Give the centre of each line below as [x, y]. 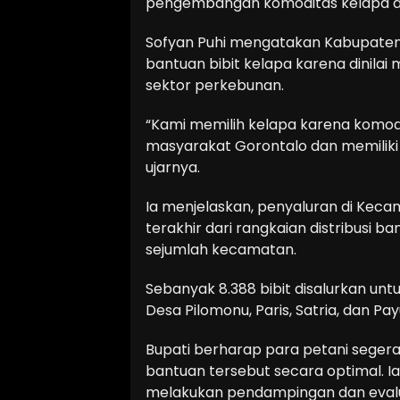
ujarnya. [173, 167]
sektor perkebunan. [215, 85]
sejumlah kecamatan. [221, 250]
